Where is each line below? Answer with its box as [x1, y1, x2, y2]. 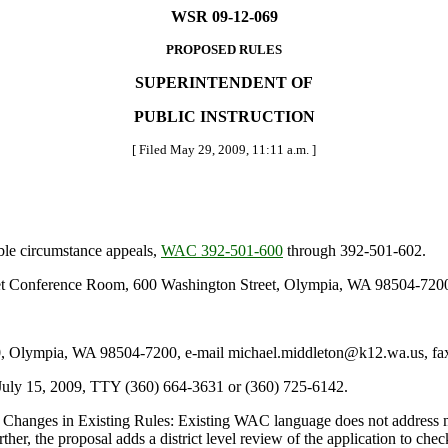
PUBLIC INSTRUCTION [133, 108, 315, 125]
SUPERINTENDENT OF [135, 74, 313, 91]
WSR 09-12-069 [170, 8, 278, 25]
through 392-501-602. [283, 242, 426, 259]
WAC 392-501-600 [161, 242, 283, 259]
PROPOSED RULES [166, 42, 282, 57]
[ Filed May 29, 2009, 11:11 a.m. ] [132, 142, 316, 157]
